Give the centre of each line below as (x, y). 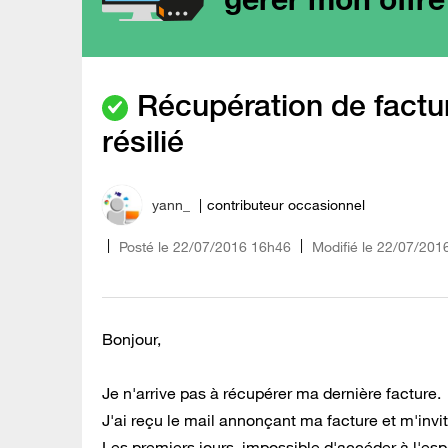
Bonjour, (131, 338)
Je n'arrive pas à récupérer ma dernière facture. (271, 392)
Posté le (144, 246)
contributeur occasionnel (286, 205)
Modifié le (342, 246)
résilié (143, 141)
